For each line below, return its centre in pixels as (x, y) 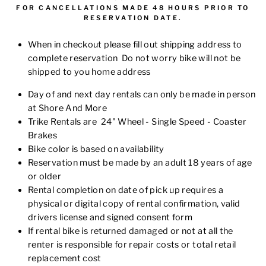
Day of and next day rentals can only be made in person (142, 94)
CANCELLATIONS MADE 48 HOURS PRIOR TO (143, 8)
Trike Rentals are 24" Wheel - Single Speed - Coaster (137, 122)
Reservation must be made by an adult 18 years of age (140, 163)
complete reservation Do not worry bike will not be (134, 58)
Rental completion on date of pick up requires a (126, 190)
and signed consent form (141, 217)
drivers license (59, 217)
